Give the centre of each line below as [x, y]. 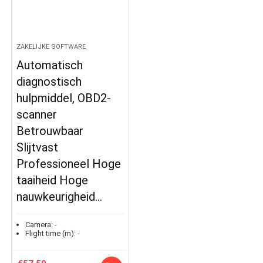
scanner [37, 114]
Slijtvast [38, 147]
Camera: [39, 225]
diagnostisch [49, 82]
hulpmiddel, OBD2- [64, 98]
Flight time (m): [51, 233]
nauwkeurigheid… [60, 197]
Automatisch [50, 65]
